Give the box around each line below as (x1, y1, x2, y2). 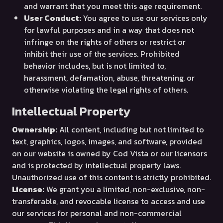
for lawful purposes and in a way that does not (24, 24, 194, 36)
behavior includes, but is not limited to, (24, 60, 166, 72)
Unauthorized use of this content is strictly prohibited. (12, 171, 211, 183)
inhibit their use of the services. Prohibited (24, 48, 180, 60)
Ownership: (12, 123, 57, 135)
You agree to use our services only (81, 12, 208, 24)
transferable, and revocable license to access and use (12, 195, 205, 207)
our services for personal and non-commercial (12, 207, 182, 219)
